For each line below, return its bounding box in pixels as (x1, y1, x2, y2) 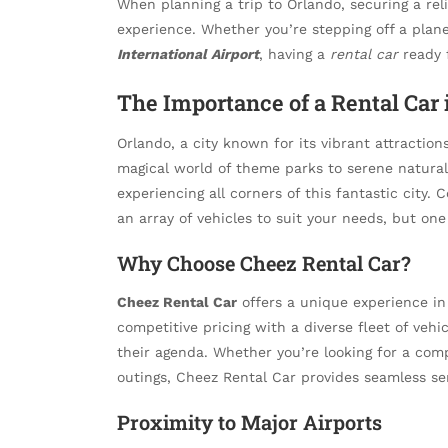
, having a (259, 46, 330, 62)
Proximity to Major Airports (117, 408, 382, 435)
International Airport (117, 46, 259, 62)
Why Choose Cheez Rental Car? (117, 249, 411, 276)
